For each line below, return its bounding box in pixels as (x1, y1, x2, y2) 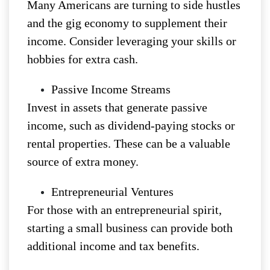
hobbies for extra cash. (27, 52, 138, 66)
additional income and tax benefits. (27, 239, 199, 253)
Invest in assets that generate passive (27, 101, 207, 115)
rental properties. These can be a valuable (27, 137, 230, 151)
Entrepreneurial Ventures (51, 185, 174, 199)
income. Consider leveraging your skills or (27, 34, 236, 48)
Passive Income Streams (51, 83, 171, 96)
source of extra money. (27, 155, 139, 169)
